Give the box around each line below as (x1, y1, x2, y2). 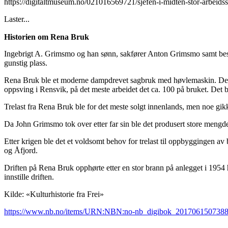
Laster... (4, 14, 30, 23)
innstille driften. (4, 172, 54, 181)
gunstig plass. (4, 58, 47, 67)
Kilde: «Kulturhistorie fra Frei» (4, 189, 104, 198)
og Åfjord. (4, 146, 38, 155)
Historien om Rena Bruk (4, 32, 89, 41)
